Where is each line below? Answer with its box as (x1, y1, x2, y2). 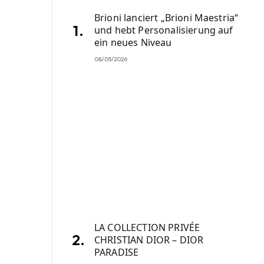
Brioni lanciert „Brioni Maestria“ (94, 11, 239, 25)
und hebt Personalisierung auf (94, 24, 233, 37)
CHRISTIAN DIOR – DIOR (94, 233, 204, 246)
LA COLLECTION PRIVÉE (94, 220, 200, 234)
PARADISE (94, 245, 139, 259)
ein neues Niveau (94, 36, 172, 49)
